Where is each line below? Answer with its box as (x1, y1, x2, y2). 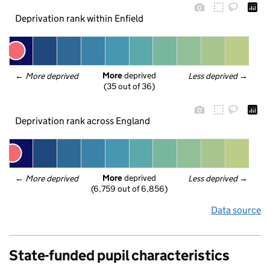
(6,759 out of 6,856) (91, 183, 168, 195)
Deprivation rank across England (14, 115, 150, 127)
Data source (211, 204, 261, 216)
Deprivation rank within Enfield (14, 12, 143, 24)
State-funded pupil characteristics (9, 246, 230, 264)
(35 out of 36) (104, 81, 155, 92)
